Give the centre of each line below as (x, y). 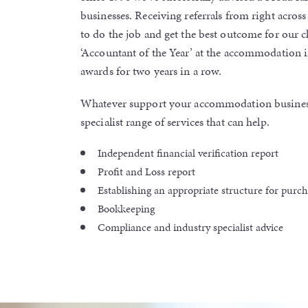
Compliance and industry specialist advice (190, 227)
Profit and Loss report (146, 171)
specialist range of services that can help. (175, 121)
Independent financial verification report (188, 153)
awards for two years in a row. (151, 70)
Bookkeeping (126, 208)
